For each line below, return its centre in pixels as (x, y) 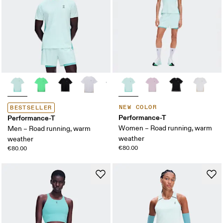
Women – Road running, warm (165, 128)
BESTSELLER (31, 108)
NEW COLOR (138, 107)
